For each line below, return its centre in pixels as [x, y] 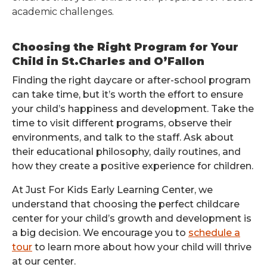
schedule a [214, 233]
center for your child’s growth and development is [132, 218]
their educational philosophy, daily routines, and [126, 152]
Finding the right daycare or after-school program [131, 80]
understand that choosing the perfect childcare [126, 204]
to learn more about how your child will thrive [142, 247]
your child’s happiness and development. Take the [133, 109]
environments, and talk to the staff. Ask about [123, 137]
